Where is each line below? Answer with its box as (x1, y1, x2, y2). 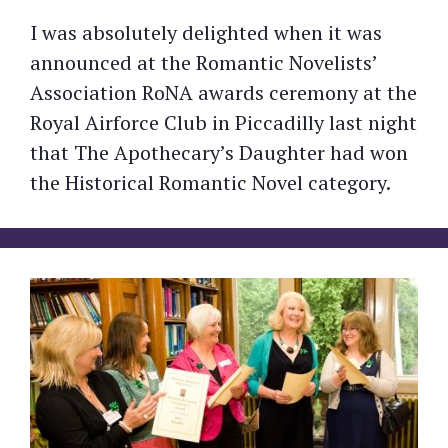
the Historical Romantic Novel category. (30, 168, 391, 196)
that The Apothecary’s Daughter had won (30, 138, 408, 166)
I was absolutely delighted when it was (30, 18, 382, 46)
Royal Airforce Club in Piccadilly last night (30, 108, 417, 136)
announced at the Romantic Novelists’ (30, 48, 377, 76)
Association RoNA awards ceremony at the (30, 78, 417, 106)
